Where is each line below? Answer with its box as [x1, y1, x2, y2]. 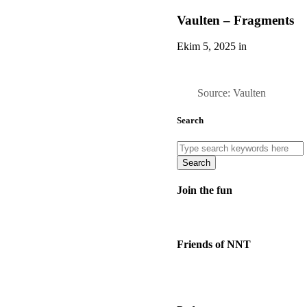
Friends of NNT [177, 238, 251, 250]
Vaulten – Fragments [177, 12, 294, 27]
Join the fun [177, 184, 232, 197]
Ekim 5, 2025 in [177, 40, 247, 53]
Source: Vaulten [197, 87, 266, 99]
